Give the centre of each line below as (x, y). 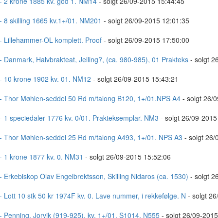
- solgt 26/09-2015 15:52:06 (127, 157)
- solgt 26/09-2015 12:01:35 (145, 20)
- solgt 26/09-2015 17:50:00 (145, 40)
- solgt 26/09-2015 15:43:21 (135, 79)
